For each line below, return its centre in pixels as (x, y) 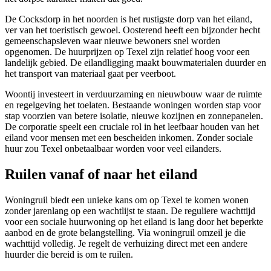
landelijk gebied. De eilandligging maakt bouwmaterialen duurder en (135, 63)
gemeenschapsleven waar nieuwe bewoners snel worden (113, 41)
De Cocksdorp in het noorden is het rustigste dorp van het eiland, (129, 19)
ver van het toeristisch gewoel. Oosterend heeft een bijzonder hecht (132, 30)
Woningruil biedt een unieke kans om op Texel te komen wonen (127, 200)
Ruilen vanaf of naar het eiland (101, 175)
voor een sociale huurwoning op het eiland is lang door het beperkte (134, 222)
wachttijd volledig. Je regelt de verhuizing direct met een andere (126, 244)
